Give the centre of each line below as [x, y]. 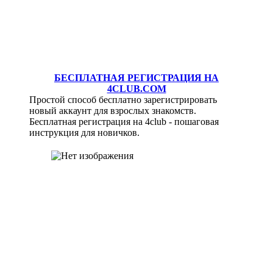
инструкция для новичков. [85, 133]
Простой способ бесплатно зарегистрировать [123, 100]
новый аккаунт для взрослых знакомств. [113, 111]
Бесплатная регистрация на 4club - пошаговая [124, 122]
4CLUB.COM [136, 89]
